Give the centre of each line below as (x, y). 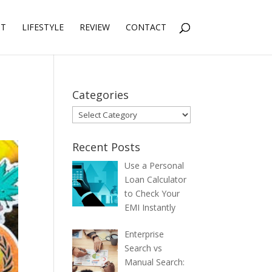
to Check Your (152, 193)
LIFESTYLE (42, 27)
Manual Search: (154, 262)
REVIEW (94, 27)
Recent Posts (107, 147)
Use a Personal (154, 165)
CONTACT (146, 27)
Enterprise (144, 234)
